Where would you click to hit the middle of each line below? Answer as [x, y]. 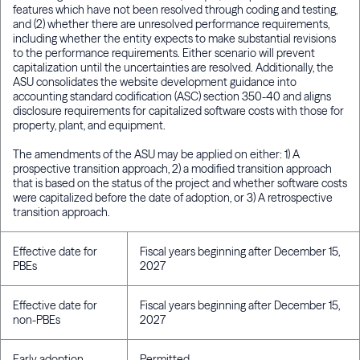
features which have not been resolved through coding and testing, [175, 10]
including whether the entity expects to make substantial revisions [174, 39]
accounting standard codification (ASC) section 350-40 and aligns [172, 97]
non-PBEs [37, 320]
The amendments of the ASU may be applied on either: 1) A [156, 155]
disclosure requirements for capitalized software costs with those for [178, 111]
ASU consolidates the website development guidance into [155, 82]
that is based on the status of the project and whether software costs [180, 184]
